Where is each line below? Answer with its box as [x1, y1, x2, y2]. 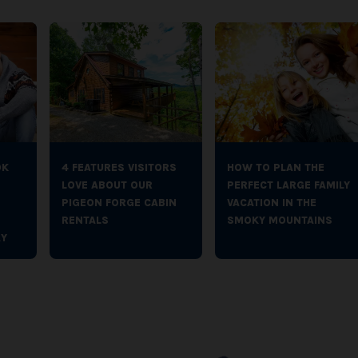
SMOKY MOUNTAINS [226, 214, 332, 226]
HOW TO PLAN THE [226, 161, 324, 173]
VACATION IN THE [226, 197, 316, 209]
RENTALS [62, 214, 109, 226]
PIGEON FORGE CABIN [62, 197, 177, 209]
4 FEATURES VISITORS [62, 161, 177, 173]
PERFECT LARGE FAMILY [226, 179, 350, 191]
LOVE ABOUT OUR [62, 179, 153, 191]
